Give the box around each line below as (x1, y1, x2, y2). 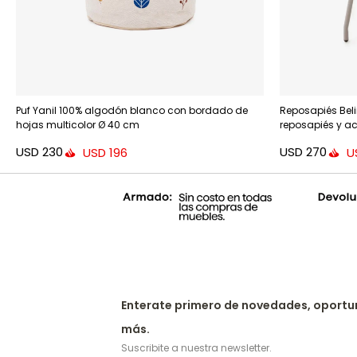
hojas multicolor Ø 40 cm (16, 117, 139, 131)
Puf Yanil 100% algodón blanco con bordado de (16, 103, 248, 117)
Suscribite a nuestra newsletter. (121, 340, 272, 355)
